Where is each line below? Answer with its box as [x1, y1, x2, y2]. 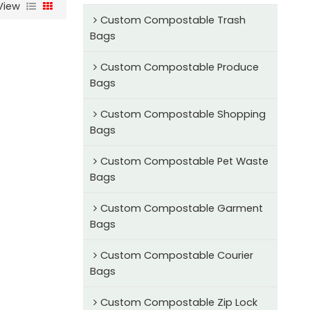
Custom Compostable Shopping [100, 107, 266, 121]
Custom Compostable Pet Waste [100, 154, 268, 168]
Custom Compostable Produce [100, 60, 259, 74]
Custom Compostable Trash [100, 12, 246, 27]
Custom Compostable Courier [100, 248, 253, 262]
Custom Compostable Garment [100, 201, 263, 215]
